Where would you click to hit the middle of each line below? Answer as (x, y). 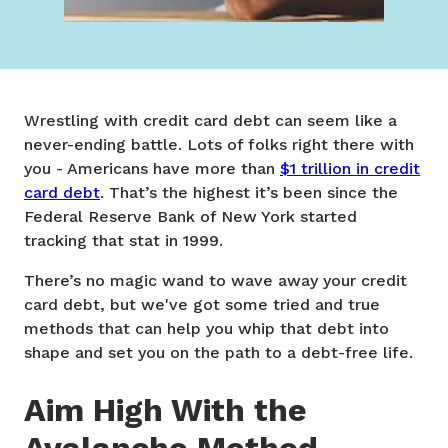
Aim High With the (165, 410)
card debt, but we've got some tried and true (202, 304)
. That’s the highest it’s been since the (249, 192)
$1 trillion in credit (350, 168)
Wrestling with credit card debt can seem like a (210, 120)
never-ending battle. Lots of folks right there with (219, 144)
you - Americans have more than (152, 168)
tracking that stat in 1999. (123, 240)
